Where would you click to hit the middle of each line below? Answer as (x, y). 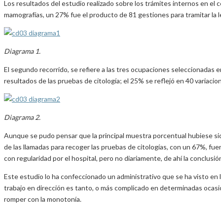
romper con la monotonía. (43, 199)
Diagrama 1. (22, 51)
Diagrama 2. (22, 117)
